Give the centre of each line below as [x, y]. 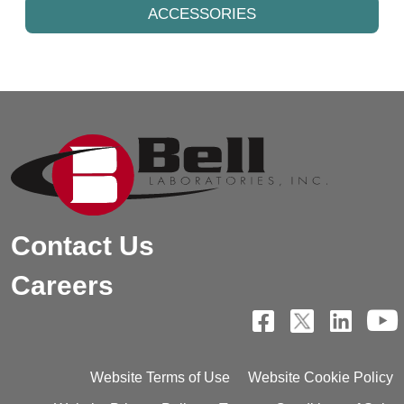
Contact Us [83, 246]
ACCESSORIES [202, 14]
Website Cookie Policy [321, 378]
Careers [62, 286]
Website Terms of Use [160, 378]
